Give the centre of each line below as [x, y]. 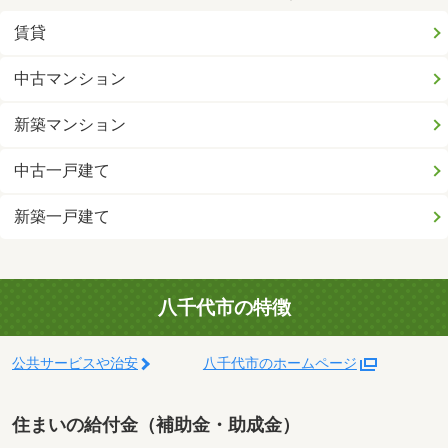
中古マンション [70, 78]
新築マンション [70, 124]
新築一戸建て [62, 216]
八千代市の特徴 [224, 308]
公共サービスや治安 [75, 363]
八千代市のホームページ [279, 363]
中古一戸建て [62, 170]
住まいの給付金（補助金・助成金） [156, 424]
